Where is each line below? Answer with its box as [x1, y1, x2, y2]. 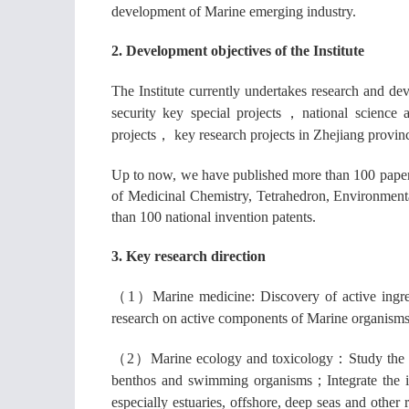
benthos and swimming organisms [111, 372, 313, 388]
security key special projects [111, 105, 282, 121]
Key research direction [126, 248, 266, 264]
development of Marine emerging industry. [111, 4, 356, 19]
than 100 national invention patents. [111, 209, 316, 225]
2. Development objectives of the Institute [111, 43, 364, 58]
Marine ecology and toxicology [150, 351, 333, 366]
